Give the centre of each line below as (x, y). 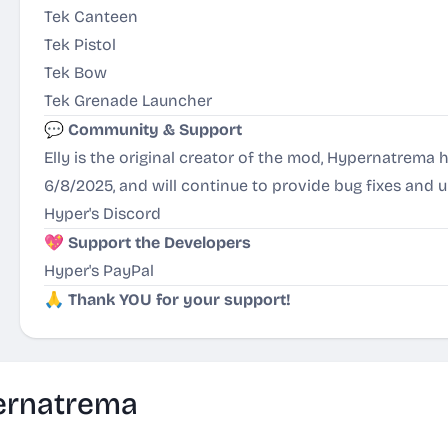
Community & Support (155, 129)
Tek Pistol (80, 44)
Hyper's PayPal (99, 270)
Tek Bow (75, 72)
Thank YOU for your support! (179, 299)
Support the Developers (159, 242)
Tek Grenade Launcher (128, 100)
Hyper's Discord (102, 213)
